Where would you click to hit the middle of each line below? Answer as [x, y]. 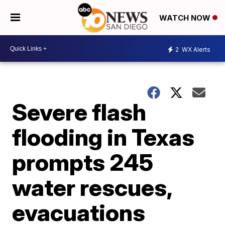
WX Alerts [195, 49]
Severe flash [79, 112]
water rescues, [92, 187]
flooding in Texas [103, 137]
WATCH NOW [186, 18]
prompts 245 [83, 162]
